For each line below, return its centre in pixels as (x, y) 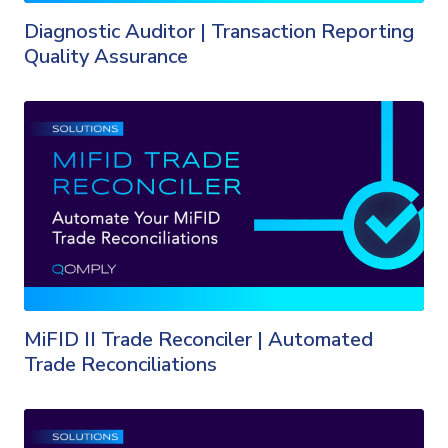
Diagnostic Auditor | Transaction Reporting (219, 31)
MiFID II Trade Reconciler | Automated (198, 339)
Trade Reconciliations (120, 364)
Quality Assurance (106, 56)
